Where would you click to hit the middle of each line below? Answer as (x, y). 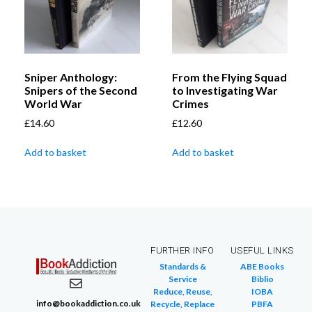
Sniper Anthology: (71, 77)
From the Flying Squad (229, 77)
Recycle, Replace (182, 304)
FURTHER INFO (182, 250)
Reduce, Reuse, (182, 291)
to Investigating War (225, 90)
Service (182, 279)
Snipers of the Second (81, 90)
